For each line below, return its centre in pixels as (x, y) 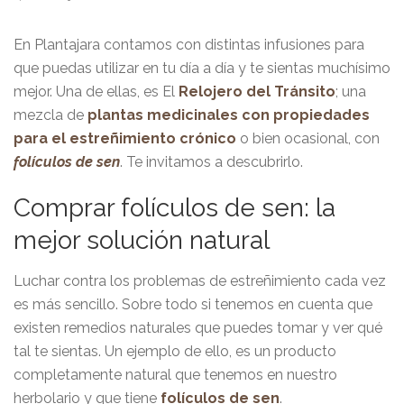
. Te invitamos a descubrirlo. (211, 161)
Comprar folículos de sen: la (174, 207)
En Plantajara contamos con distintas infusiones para (189, 44)
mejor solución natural (142, 240)
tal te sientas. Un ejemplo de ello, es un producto (175, 351)
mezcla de (50, 115)
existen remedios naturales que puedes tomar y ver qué (198, 327)
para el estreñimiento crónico (127, 138)
